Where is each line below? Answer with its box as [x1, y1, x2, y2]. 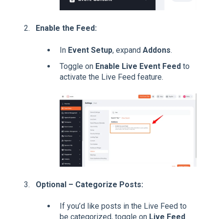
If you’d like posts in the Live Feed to [60, 201, 187, 211]
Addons [143, 45, 171, 55]
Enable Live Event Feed [95, 61, 181, 71]
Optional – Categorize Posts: [36, 180, 143, 190]
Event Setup [68, 45, 112, 55]
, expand [112, 45, 143, 55]
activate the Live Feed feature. [60, 72, 163, 82]
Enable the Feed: [36, 23, 97, 33]
